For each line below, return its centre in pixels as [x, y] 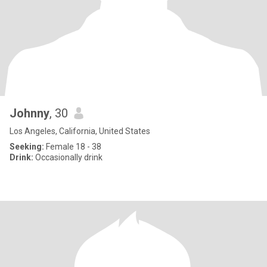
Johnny [30, 113]
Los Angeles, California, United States [80, 131]
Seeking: [27, 147]
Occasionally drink [68, 157]
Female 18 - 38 [73, 147]
